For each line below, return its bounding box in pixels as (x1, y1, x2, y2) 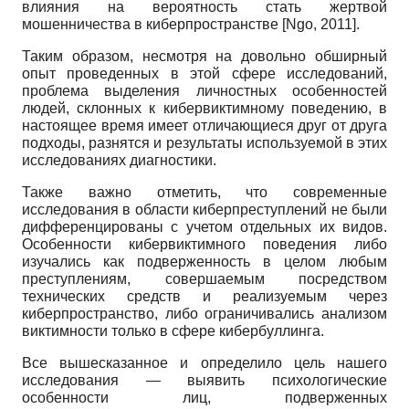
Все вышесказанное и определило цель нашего (22, 354, 387, 371)
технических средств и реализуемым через (22, 288, 387, 304)
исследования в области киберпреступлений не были (22, 201, 387, 217)
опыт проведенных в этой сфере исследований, (22, 65, 387, 81)
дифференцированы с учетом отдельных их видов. (22, 218, 387, 235)
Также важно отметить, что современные (22, 184, 387, 200)
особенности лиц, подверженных (22, 389, 387, 405)
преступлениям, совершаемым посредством (22, 270, 387, 287)
